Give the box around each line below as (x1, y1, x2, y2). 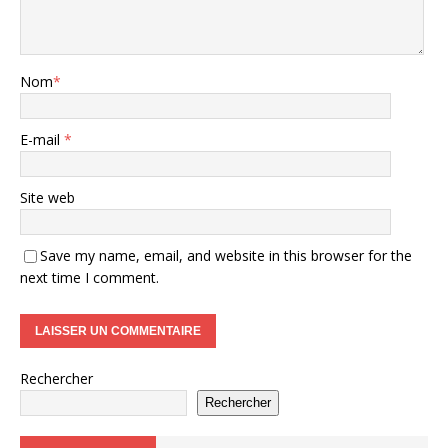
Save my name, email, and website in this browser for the (40, 245, 412, 265)
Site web (20, 187, 75, 207)
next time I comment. (20, 267, 159, 287)
